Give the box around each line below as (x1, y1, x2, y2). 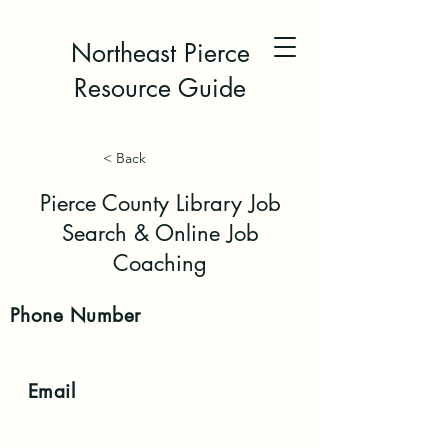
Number (63, 303, 142, 328)
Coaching (113, 249, 207, 277)
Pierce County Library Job (39, 189, 281, 217)
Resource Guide (74, 72, 246, 104)
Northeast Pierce (70, 37, 250, 69)
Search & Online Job (61, 219, 259, 247)
